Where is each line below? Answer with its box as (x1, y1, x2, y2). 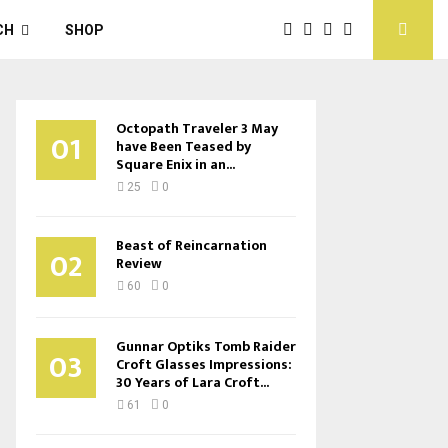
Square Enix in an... (116, 153, 235, 176)
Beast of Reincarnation (116, 234, 267, 257)
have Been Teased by (116, 135, 251, 158)
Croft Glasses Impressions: (116, 353, 292, 376)
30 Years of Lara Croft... (116, 371, 269, 394)
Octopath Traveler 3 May (116, 117, 278, 140)
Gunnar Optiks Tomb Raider (116, 335, 296, 358)
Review (116, 252, 162, 275)
